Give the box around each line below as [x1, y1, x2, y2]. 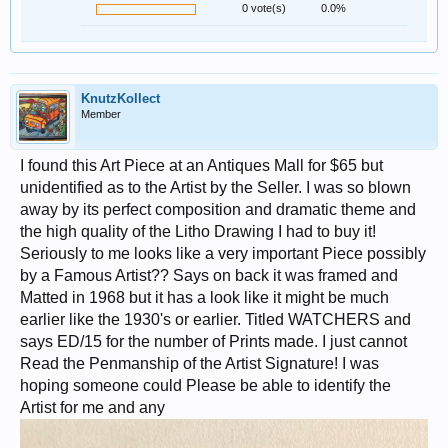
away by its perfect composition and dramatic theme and [20, 201, 416, 218]
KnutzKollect [81, 91, 160, 106]
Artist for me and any [20, 399, 165, 416]
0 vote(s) [242, 2, 286, 14]
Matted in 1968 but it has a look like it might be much [20, 289, 389, 306]
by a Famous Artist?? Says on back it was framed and [20, 267, 398, 284]
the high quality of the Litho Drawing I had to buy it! [20, 223, 376, 240]
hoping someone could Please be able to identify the [20, 377, 391, 394]
